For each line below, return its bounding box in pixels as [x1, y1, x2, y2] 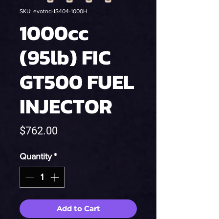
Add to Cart [56, 204, 100, 213]
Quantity [20, 152, 52, 161]
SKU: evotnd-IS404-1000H [20, 8, 88, 15]
